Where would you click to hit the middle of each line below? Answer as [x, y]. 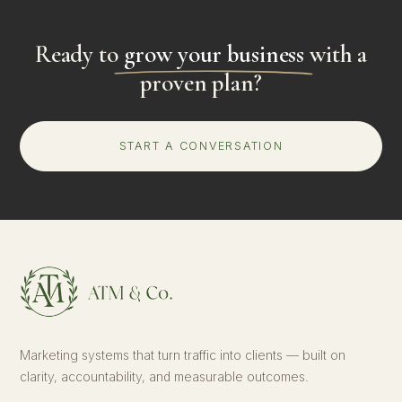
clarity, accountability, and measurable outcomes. [165, 376]
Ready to [79, 54]
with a [336, 54]
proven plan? [201, 83]
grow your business [214, 54]
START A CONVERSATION [201, 146]
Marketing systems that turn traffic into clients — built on [183, 355]
